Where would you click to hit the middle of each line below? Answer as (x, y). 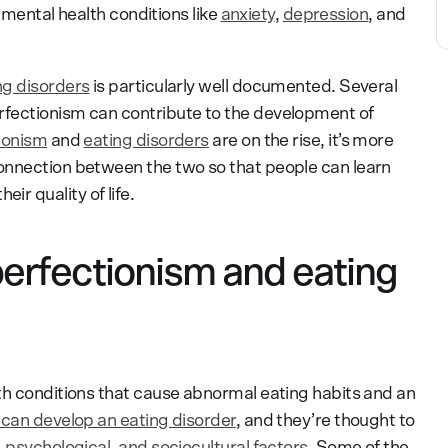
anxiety (247, 14)
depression (325, 14)
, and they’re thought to (325, 420)
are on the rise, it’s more (301, 140)
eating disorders (146, 140)
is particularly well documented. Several (243, 86)
